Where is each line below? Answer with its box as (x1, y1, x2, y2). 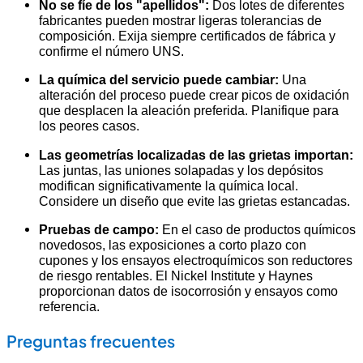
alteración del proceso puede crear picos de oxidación (39, 88, 349, 103)
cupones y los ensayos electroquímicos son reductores (39, 253, 352, 268)
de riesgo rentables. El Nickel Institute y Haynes (39, 268, 313, 284)
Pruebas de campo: (39, 222, 159, 237)
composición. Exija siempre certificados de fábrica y (39, 28, 335, 43)
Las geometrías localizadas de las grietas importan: (39, 147, 353, 162)
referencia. (39, 299, 100, 314)
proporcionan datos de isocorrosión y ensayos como (39, 284, 338, 299)
